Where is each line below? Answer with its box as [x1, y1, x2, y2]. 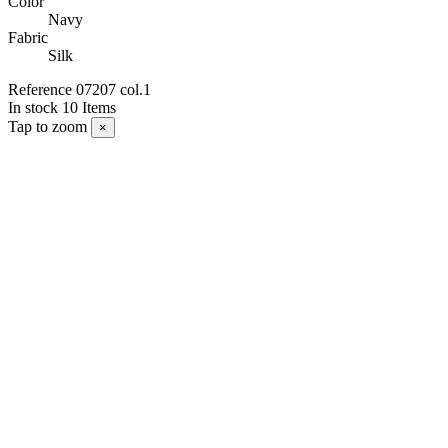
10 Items [62, 99, 116, 117]
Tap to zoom [8, 118, 87, 136]
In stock [8, 99, 58, 117]
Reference [8, 81, 76, 99]
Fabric [8, 29, 48, 47]
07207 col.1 [76, 81, 151, 99]
